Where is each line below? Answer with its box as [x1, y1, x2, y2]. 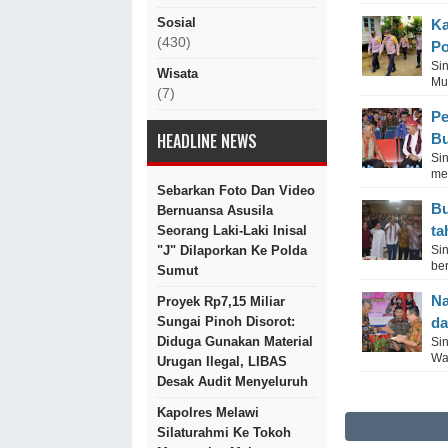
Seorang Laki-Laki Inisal [157, 223, 307, 238]
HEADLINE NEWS [157, 129, 257, 153]
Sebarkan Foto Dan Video [157, 183, 315, 198]
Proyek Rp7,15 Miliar [157, 294, 285, 309]
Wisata [157, 66, 198, 81]
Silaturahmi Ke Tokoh [157, 425, 291, 440]
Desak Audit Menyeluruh [157, 374, 308, 389]
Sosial [157, 15, 196, 30]
